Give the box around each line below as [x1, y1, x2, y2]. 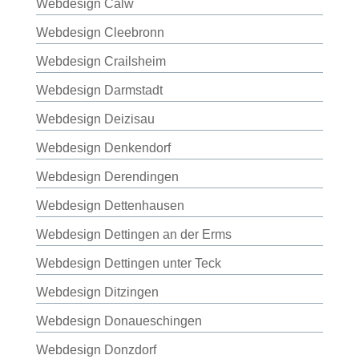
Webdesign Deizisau [35, 112, 155, 126]
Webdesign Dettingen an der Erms [35, 228, 232, 241]
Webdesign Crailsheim [35, 54, 166, 68]
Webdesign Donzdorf [35, 343, 156, 357]
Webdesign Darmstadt [35, 83, 163, 97]
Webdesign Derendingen [35, 170, 179, 184]
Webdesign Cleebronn [35, 26, 164, 39]
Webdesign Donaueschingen [35, 314, 202, 328]
